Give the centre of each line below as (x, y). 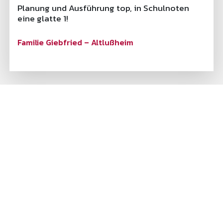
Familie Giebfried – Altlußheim (75, 43)
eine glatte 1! (43, 19)
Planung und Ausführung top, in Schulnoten (103, 8)
